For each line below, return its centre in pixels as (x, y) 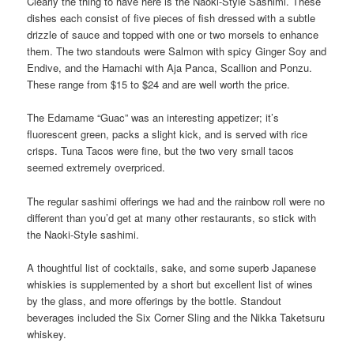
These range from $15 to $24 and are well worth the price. (159, 85)
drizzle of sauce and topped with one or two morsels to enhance (173, 35)
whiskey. (47, 333)
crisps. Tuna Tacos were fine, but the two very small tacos (161, 151)
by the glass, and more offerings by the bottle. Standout (154, 300)
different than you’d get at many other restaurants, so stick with (172, 217)
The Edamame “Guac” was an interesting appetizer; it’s (153, 118)
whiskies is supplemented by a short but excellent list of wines (170, 284)
